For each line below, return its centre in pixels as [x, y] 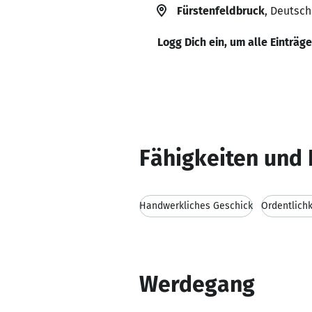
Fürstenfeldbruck [221, 11]
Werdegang [197, 284]
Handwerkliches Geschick [196, 206]
